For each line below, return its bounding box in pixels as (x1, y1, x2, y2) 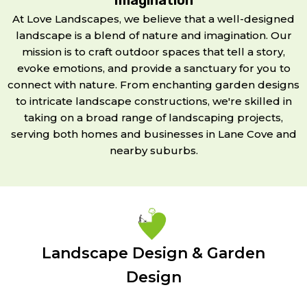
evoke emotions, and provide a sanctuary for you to (16, 61, 291, 75)
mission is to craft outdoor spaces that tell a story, (22, 45, 285, 58)
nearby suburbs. (109, 143, 198, 157)
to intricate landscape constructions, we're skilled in (15, 94, 292, 108)
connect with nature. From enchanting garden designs (8, 77, 299, 91)
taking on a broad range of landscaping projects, (24, 110, 283, 124)
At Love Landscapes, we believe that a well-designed (12, 12, 295, 25)
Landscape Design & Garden (42, 244, 265, 263)
